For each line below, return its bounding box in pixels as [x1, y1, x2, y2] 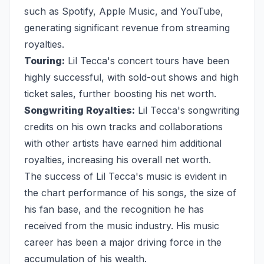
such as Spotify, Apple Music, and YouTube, [24, 5, 223, 18]
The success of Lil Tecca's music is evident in [24, 170, 227, 183]
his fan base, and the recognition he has [24, 203, 204, 216]
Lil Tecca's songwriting [135, 104, 239, 117]
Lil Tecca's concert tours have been [65, 55, 229, 67]
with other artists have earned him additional [24, 137, 222, 150]
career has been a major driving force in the [24, 236, 222, 249]
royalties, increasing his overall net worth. [24, 154, 211, 166]
